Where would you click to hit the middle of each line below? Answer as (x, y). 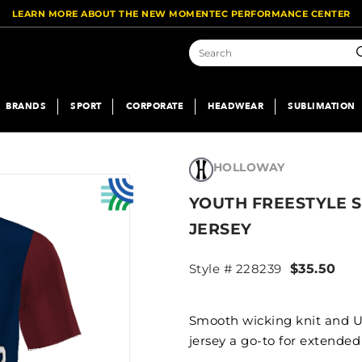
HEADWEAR (236, 106)
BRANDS (26, 106)
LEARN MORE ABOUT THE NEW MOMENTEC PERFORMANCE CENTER (181, 14)
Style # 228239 (235, 269)
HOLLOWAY (249, 167)
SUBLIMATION (322, 106)
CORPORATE (154, 106)
